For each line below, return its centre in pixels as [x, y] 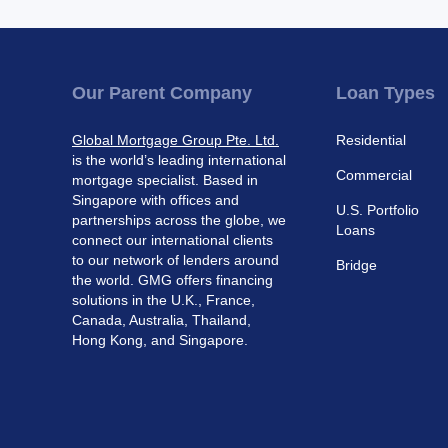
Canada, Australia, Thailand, [161, 320]
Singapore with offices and [155, 200]
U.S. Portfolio [377, 210]
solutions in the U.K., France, [163, 300]
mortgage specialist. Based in [165, 180]
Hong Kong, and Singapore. [160, 340]
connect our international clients [172, 240]
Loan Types [385, 93]
